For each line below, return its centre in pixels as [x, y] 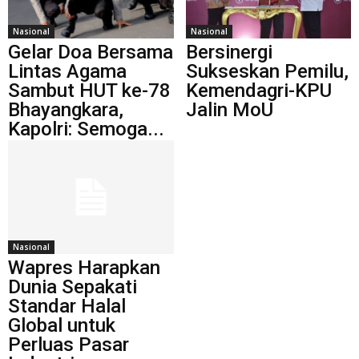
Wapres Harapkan [84, 267]
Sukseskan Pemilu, [267, 71]
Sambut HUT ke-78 [89, 90]
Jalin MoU [229, 109]
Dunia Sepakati [73, 286]
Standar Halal [67, 306]
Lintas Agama [67, 71]
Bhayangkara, [66, 109]
